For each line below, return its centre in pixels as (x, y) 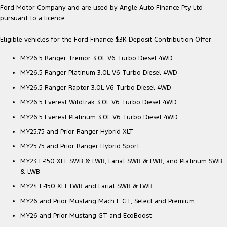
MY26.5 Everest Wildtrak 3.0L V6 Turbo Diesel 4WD (99, 103)
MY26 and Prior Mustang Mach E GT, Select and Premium (107, 201)
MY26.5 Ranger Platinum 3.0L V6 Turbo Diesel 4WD (99, 73)
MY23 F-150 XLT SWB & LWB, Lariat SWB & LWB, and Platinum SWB (121, 161)
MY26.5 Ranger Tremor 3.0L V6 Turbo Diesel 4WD (97, 59)
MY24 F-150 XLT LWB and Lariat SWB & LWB (86, 187)
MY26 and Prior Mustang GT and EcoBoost (86, 216)
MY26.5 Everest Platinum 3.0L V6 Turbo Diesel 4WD (99, 117)
